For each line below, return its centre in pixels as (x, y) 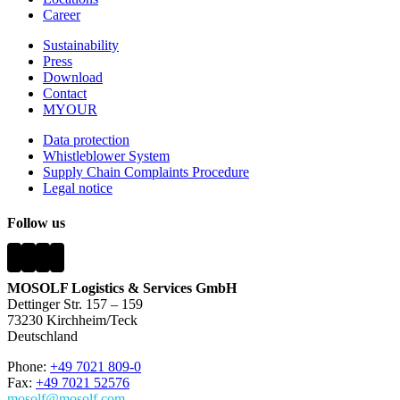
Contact (65, 93)
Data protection (86, 139)
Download (73, 77)
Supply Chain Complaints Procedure (146, 171)
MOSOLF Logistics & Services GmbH (122, 288)
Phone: (29, 367)
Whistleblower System (106, 155)
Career (62, 14)
